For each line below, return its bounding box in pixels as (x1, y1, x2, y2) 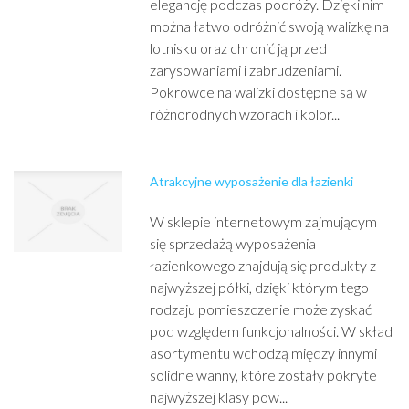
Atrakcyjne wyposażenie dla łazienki (150, 173, 354, 189)
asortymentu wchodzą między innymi (150, 344, 378, 362)
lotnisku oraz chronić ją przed (150, 39, 328, 57)
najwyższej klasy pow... (150, 388, 288, 405)
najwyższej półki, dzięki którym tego (150, 278, 370, 296)
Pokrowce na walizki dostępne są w (150, 83, 368, 100)
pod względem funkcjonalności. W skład (150, 322, 393, 340)
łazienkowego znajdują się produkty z (150, 257, 377, 274)
